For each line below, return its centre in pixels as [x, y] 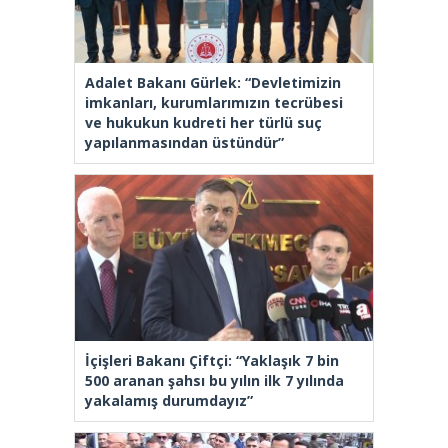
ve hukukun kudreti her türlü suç [203, 122]
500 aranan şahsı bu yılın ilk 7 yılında [214, 380]
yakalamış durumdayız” [169, 400]
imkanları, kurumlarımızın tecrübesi [214, 102]
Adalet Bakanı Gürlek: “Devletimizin [213, 82]
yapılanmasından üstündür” [184, 142]
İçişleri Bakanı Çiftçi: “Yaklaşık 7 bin [212, 360]
